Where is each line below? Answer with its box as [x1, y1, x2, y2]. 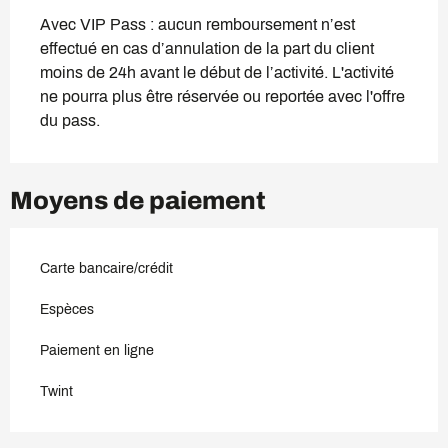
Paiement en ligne [40, 342, 154, 358]
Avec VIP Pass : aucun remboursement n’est [40, 15, 355, 33]
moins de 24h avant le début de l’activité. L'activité [40, 63, 394, 81]
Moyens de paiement [10, 186, 266, 214]
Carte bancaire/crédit [40, 260, 173, 276]
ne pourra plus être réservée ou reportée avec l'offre [40, 87, 405, 105]
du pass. [40, 111, 100, 129]
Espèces [40, 301, 94, 317]
